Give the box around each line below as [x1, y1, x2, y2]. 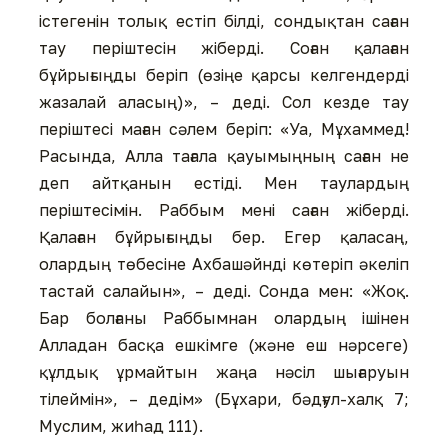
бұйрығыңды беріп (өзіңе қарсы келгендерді [39, 65, 409, 86]
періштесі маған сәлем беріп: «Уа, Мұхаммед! [39, 119, 409, 140]
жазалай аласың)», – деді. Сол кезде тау [39, 92, 409, 113]
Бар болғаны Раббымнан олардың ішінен [39, 308, 409, 329]
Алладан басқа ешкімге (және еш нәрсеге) [39, 335, 409, 356]
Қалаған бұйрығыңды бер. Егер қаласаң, [39, 227, 409, 248]
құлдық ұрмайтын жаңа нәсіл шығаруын [39, 362, 409, 383]
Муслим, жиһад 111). [39, 416, 207, 437]
